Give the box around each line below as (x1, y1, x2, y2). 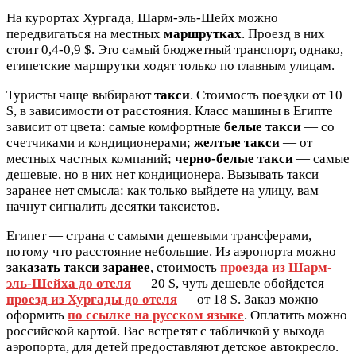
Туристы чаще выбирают (6, 87, 154, 103)
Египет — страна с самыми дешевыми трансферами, (6, 227, 311, 243)
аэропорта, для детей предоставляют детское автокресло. (6, 339, 339, 354)
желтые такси (194, 134, 280, 150)
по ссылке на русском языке (68, 307, 244, 323)
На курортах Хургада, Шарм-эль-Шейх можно (6, 10, 278, 25)
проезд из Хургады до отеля (6, 291, 177, 307)
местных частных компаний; (6, 150, 175, 166)
